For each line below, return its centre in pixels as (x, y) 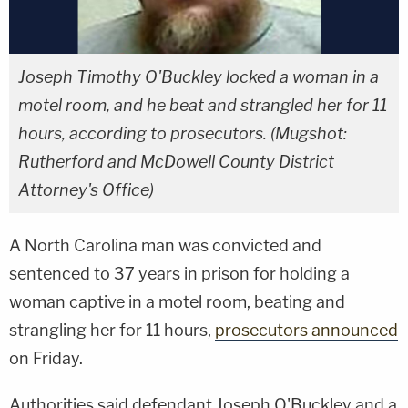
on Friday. (46, 358)
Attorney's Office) (86, 189)
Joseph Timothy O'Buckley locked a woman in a (199, 76)
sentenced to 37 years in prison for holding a (179, 273)
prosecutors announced (306, 330)
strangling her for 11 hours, (112, 330)
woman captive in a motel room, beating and (177, 301)
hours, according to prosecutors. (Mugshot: (183, 133)
